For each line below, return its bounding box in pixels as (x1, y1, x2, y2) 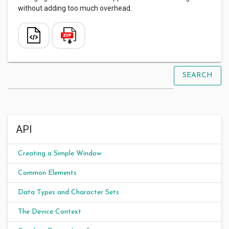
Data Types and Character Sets (18, 188, 119, 196)
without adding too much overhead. (18, 4, 132, 12)
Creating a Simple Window (18, 149, 101, 157)
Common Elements (18, 169, 77, 177)
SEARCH (182, 72, 213, 80)
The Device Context (18, 208, 81, 216)
